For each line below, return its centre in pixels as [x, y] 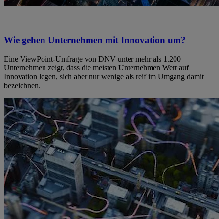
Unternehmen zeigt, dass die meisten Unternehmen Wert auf [96, 68]
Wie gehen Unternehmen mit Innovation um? [95, 40]
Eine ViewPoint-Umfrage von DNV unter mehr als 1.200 [92, 59]
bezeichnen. [22, 86]
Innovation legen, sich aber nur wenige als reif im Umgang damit [104, 77]
